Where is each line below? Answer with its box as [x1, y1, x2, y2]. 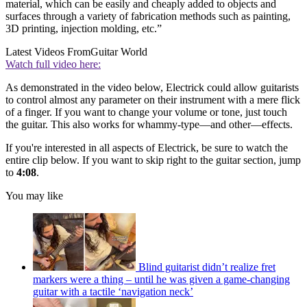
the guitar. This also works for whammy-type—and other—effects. [5, 119, 293, 131]
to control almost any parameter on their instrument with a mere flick [5, 94, 300, 106]
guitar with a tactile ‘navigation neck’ [33, 286, 193, 298]
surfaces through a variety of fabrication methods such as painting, [5, 10, 291, 23]
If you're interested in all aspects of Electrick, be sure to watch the [5, 142, 288, 154]
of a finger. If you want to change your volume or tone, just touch [5, 106, 287, 119]
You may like [5, 190, 63, 202]
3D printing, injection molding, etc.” [5, 23, 162, 35]
